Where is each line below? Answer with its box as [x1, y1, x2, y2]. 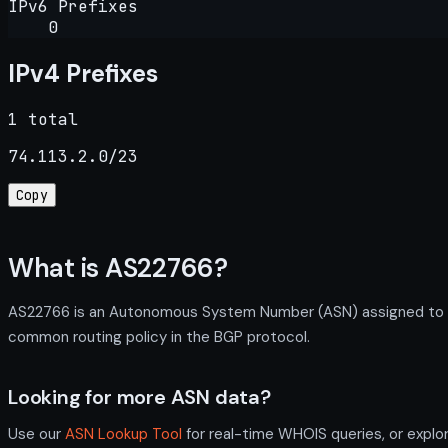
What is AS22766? [8, 251, 228, 286]
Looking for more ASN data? [8, 383, 271, 410]
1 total [8, 108, 78, 130]
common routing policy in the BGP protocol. [8, 326, 310, 347]
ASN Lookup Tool [65, 423, 182, 444]
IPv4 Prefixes [8, 57, 158, 89]
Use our [8, 423, 65, 444]
